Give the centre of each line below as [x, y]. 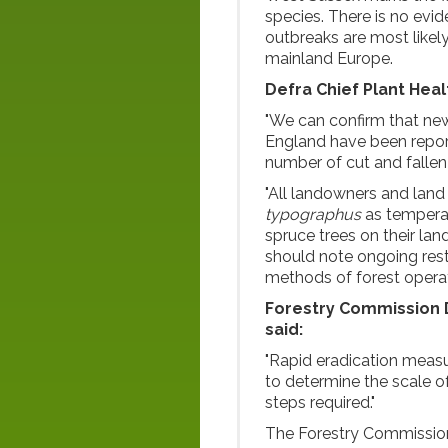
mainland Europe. [329, 58]
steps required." [320, 402]
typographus [315, 214]
